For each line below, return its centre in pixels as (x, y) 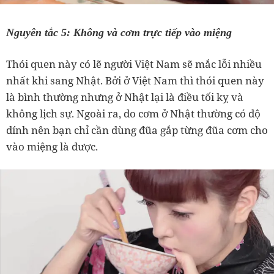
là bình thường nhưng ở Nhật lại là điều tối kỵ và (125, 97)
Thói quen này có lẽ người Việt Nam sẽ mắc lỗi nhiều (134, 64)
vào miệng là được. (52, 146)
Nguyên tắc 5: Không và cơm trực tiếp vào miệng (119, 32)
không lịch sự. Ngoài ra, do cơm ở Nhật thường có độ (133, 113)
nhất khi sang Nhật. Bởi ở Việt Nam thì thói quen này (135, 80)
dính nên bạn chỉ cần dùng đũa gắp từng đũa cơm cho (137, 130)
